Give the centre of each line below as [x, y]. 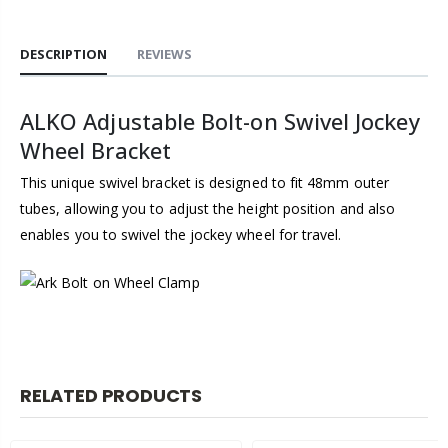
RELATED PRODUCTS [111, 396]
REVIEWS [164, 54]
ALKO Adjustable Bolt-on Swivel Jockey [220, 121]
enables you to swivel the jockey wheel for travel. [181, 235]
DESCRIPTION [63, 54]
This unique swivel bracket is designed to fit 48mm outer [204, 183]
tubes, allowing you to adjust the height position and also [208, 209]
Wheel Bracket [95, 150]
